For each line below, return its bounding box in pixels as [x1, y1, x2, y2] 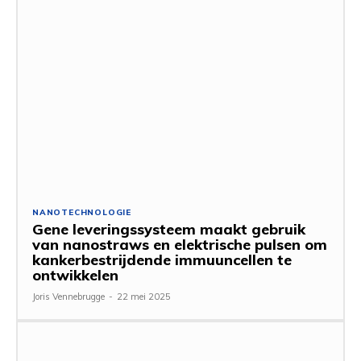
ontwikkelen [32, 266, 118, 285]
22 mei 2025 [117, 291, 171, 303]
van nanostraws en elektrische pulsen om [32, 235, 327, 255]
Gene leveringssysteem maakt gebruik [32, 220, 305, 239]
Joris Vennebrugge [32, 291, 105, 303]
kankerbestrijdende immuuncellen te [32, 251, 292, 270]
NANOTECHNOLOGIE [32, 207, 131, 218]
